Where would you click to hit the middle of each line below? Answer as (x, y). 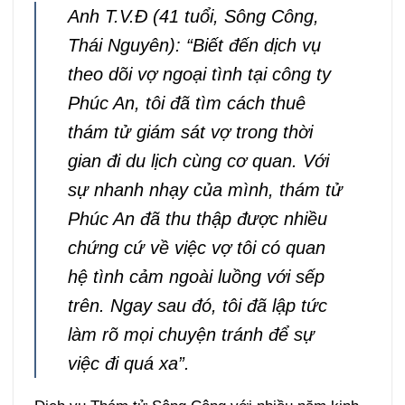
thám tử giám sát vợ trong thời (190, 132)
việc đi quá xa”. (128, 364)
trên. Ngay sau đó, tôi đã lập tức (197, 306)
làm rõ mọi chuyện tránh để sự (191, 335)
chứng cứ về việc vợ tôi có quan (196, 248)
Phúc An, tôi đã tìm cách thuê (186, 104)
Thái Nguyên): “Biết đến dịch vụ (194, 46)
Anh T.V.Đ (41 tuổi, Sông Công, (193, 17)
